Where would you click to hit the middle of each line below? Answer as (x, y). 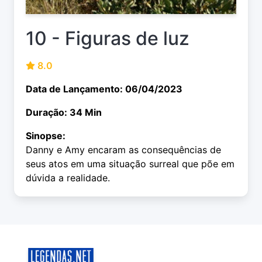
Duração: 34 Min (64, 113)
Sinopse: (46, 136)
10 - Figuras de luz (108, 39)
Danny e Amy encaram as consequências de (123, 150)
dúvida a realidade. (68, 178)
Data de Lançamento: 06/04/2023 (104, 89)
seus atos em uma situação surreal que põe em (130, 164)
